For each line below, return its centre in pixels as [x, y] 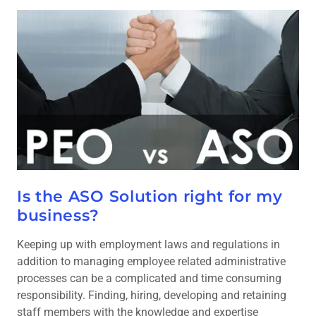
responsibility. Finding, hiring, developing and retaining [152, 296]
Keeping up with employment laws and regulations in [148, 245]
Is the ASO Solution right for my [150, 197]
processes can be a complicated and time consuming [149, 279]
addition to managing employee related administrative [151, 262]
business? [59, 216]
